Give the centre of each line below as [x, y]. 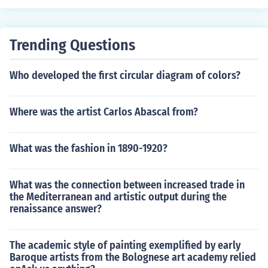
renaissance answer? [56, 209]
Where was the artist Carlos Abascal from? [104, 112]
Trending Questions [72, 45]
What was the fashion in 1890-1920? [89, 148]
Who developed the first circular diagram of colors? [125, 75]
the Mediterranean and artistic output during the [118, 197]
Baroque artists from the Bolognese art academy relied [133, 257]
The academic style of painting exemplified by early [125, 245]
